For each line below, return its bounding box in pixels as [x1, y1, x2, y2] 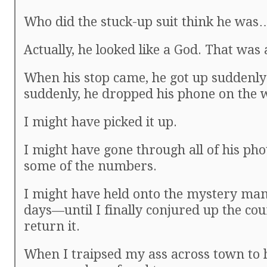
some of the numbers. [24, 159, 157, 173]
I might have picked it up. [24, 114, 177, 129]
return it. [24, 219, 80, 234]
